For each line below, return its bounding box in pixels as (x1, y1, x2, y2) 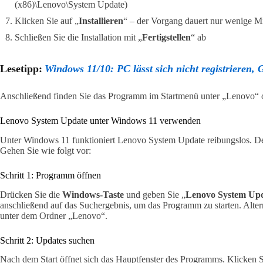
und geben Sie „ (124, 189, 186, 200)
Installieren (79, 15, 123, 26)
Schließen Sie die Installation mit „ (15, 32, 142, 42)
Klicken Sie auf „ (15, 15, 79, 26)
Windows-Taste (62, 189, 124, 200)
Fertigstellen (142, 32, 191, 42)
